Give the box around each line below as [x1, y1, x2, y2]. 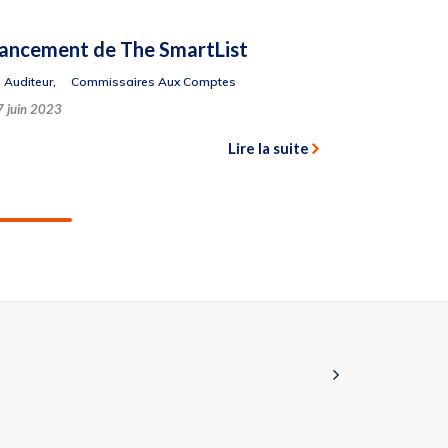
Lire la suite [228, 139, 309, 157]
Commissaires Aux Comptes [70, 74, 236, 89]
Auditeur [3, 74, 53, 89]
